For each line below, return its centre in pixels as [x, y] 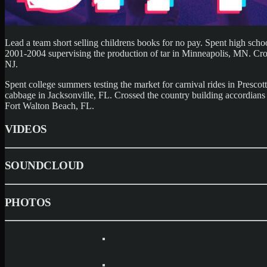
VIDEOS [26, 129]
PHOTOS [28, 202]
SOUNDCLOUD [44, 166]
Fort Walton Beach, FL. [49, 106]
